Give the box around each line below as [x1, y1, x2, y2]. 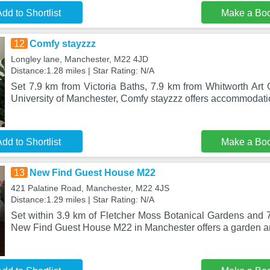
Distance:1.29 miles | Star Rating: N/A [10, 195, 154, 204]
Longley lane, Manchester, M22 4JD [10, 54, 148, 64]
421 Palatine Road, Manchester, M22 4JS [10, 183, 169, 193]
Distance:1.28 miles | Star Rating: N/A [10, 66, 154, 75]
